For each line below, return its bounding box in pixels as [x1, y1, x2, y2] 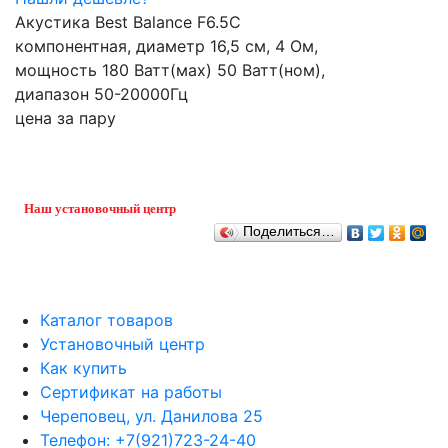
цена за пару [15, 107, 116, 128]
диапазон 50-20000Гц [15, 83, 188, 104]
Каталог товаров [40, 309, 173, 330]
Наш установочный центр [23, 200, 176, 216]
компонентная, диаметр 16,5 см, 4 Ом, [15, 35, 318, 56]
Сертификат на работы [40, 381, 222, 402]
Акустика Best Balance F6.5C [15, 11, 241, 32]
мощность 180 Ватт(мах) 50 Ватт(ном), [15, 59, 325, 80]
